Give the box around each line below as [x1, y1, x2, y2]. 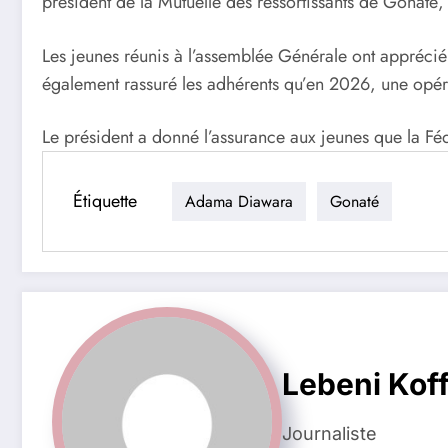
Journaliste [282, 422, 377, 444]
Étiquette [73, 187, 137, 214]
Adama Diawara [185, 189, 293, 213]
